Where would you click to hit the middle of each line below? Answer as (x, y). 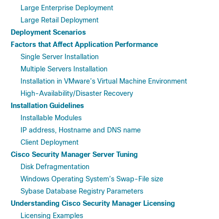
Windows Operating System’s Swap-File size (92, 179)
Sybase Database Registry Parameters (82, 191)
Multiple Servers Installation (64, 69)
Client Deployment (50, 142)
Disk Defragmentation (55, 167)
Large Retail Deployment (60, 20)
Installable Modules (51, 118)
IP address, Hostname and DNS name (81, 130)
